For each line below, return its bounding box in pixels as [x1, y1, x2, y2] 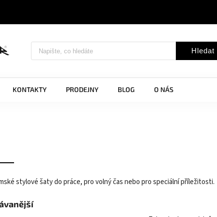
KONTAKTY [13, 85, 46, 93]
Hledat [191, 46, 215, 55]
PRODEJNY [66, 85, 98, 93]
